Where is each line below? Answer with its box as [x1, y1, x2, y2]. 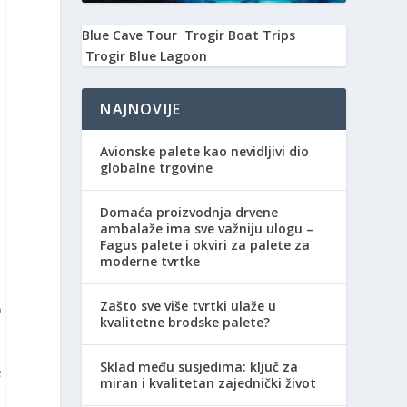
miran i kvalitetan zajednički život [100, 374, 317, 392]
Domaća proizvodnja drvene [100, 203, 279, 222]
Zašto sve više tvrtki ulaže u [100, 297, 277, 315]
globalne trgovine [100, 159, 213, 177]
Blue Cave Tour [82, 26, 178, 45]
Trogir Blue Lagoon [85, 47, 208, 65]
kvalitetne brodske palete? [100, 313, 271, 332]
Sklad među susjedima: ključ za [100, 358, 299, 376]
